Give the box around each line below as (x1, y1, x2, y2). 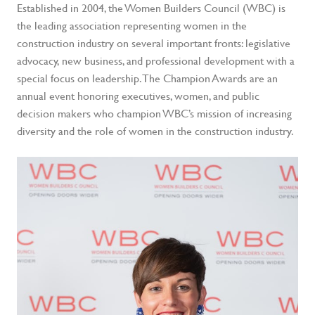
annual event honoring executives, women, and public (17, 89, 259, 103)
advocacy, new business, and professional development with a (17, 53, 295, 67)
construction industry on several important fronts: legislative (17, 36, 290, 50)
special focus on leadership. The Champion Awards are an (17, 71, 278, 85)
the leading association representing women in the (17, 18, 247, 32)
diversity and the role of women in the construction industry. (17, 124, 294, 138)
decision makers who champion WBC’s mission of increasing (17, 106, 292, 120)
